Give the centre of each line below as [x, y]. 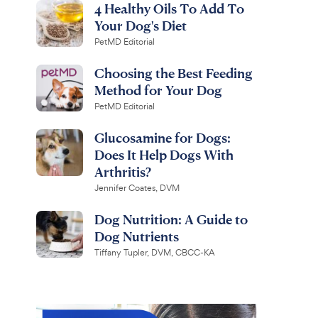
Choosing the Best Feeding [173, 73]
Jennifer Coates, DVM [137, 188]
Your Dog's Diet [140, 25]
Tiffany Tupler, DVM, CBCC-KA [154, 253]
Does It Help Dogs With [164, 154]
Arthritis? [122, 171]
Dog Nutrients [136, 236]
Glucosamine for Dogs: [162, 137]
